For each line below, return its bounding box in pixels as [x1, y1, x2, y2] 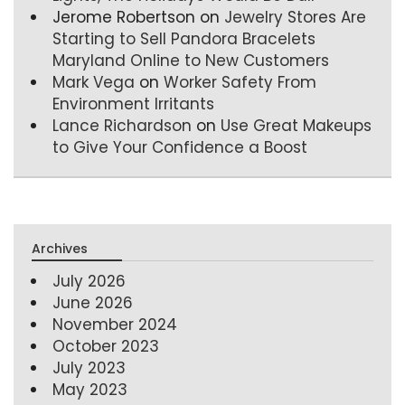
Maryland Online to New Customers [52, 50, 329, 71]
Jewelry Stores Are [224, 6, 366, 28]
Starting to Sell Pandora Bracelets [52, 28, 316, 50]
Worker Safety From [164, 71, 316, 93]
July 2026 [52, 270, 126, 292]
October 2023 [52, 335, 159, 357]
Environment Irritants [52, 93, 214, 115]
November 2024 [52, 314, 177, 335]
